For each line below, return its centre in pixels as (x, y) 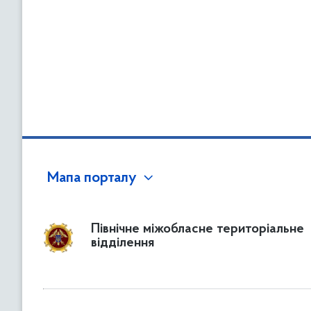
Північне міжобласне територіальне (197, 229)
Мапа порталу (92, 178)
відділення (123, 243)
